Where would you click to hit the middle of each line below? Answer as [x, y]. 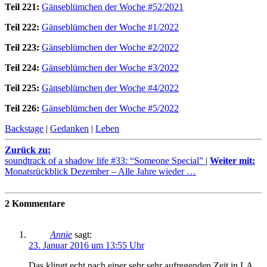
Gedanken [69, 128]
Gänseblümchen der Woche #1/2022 [110, 27]
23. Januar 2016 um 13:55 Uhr [86, 245]
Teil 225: [22, 88]
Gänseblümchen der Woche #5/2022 [110, 108]
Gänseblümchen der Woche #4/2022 [110, 88]
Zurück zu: [28, 150]
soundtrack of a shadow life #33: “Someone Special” [105, 160]
